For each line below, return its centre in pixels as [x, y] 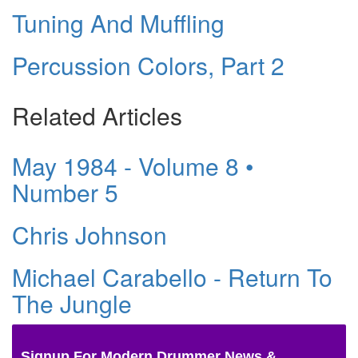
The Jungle [72, 304]
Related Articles [97, 116]
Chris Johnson [89, 235]
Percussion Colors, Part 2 [148, 66]
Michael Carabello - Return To [172, 277]
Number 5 [65, 193]
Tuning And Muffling [118, 23]
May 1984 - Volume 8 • [133, 166]
